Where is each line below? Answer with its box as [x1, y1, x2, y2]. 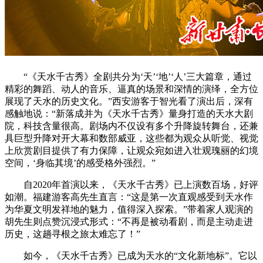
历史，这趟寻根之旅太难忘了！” [5, 228, 140, 239]
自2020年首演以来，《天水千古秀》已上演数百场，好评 [23, 179, 258, 190]
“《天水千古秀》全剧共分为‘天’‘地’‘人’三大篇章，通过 [23, 71, 252, 82]
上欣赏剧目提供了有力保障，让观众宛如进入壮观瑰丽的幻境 [5, 145, 258, 156]
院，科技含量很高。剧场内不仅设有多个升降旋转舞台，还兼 [5, 120, 258, 131]
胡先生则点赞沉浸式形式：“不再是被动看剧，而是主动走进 [5, 216, 253, 227]
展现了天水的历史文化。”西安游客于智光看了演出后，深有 [5, 96, 253, 106]
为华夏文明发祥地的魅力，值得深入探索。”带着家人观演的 [5, 204, 253, 214]
